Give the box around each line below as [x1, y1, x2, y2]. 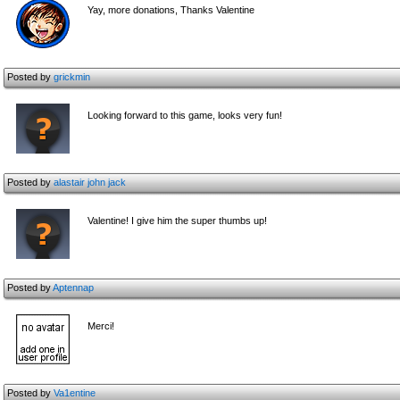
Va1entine [54, 387, 96, 398]
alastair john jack [54, 177, 126, 187]
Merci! [87, 321, 114, 331]
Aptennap [53, 282, 94, 293]
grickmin [54, 71, 90, 82]
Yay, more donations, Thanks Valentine [87, 4, 254, 15]
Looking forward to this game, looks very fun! [87, 110, 282, 121]
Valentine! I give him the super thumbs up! [87, 215, 267, 226]
